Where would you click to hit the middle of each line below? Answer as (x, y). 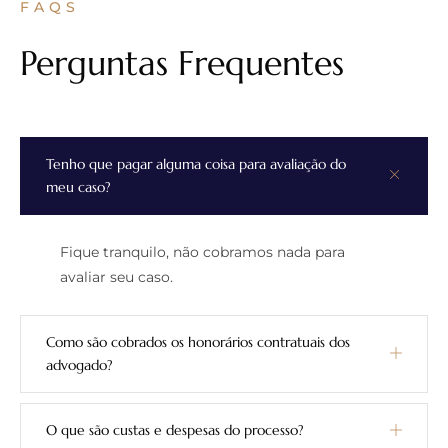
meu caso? (78, 186)
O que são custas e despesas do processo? (175, 429)
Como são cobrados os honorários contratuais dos (198, 341)
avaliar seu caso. (116, 276)
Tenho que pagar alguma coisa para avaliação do (196, 163)
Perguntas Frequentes (182, 63)
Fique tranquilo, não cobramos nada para (202, 251)
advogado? (79, 364)
